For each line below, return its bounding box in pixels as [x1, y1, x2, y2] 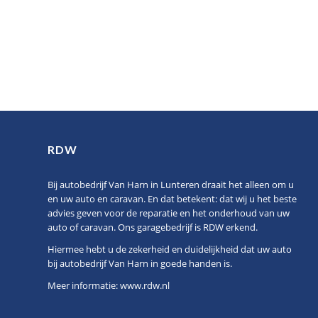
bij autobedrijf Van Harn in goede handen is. [48, 257, 232, 270]
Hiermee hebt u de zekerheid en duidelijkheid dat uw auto [48, 243, 292, 256]
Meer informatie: [48, 279, 120, 292]
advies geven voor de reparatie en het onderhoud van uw [48, 207, 290, 219]
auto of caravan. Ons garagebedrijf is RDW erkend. [48, 221, 258, 234]
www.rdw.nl [120, 279, 170, 292]
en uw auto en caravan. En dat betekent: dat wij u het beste [48, 192, 297, 205]
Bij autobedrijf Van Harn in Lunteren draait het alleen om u [48, 178, 294, 191]
